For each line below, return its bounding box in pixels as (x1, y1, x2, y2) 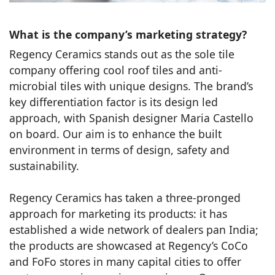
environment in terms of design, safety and (9, 142, 230, 157)
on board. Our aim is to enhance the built (9, 126, 222, 141)
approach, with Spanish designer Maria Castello (9, 110, 254, 125)
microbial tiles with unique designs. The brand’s (9, 78, 253, 93)
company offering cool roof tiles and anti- (9, 62, 222, 77)
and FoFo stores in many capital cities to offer (9, 254, 241, 269)
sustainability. (9, 158, 79, 173)
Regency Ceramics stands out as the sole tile (9, 46, 234, 61)
